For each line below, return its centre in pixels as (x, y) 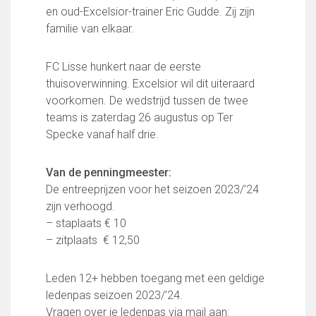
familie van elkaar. (90, 29)
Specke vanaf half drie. (102, 134)
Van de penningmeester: (109, 172)
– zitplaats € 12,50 (93, 240)
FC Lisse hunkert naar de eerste (123, 67)
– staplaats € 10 (86, 223)
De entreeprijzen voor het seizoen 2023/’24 (152, 189)
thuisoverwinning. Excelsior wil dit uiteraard (150, 84)
